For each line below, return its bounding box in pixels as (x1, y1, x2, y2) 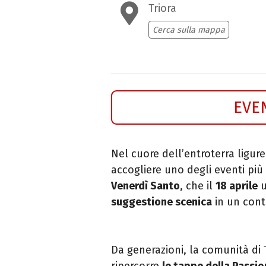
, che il (180, 179, 216, 192)
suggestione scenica (111, 195, 212, 208)
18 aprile (216, 179, 258, 192)
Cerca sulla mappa (152, 24, 225, 35)
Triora (148, 2, 176, 15)
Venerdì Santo (111, 179, 180, 192)
